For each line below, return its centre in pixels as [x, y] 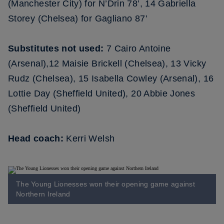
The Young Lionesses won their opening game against [105, 184]
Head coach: [36, 138]
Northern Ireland [43, 194]
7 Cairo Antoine [137, 48]
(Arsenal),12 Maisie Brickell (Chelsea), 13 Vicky [107, 63]
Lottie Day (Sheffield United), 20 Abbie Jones [102, 93]
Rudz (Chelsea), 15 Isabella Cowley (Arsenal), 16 [111, 78]
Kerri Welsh [89, 138]
